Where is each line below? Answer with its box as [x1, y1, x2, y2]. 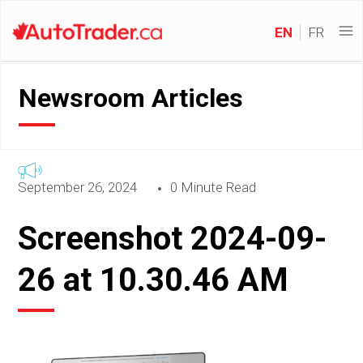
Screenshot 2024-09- [18, 220, 327, 258]
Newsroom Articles [19, 83, 244, 113]
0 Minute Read [170, 178, 257, 195]
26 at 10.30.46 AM [18, 261, 289, 300]
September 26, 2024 [18, 178, 138, 195]
